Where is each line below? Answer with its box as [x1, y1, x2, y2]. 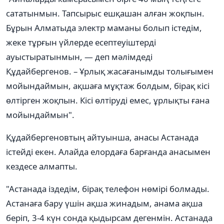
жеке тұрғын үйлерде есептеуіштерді [6, 36, 156, 48]
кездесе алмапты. [6, 160, 77, 172]
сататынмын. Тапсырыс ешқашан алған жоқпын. [6, 7, 204, 19]
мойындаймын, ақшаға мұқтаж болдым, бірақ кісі [6, 79, 209, 91]
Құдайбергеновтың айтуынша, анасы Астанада [6, 131, 198, 143]
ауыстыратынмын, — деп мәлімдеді [6, 50, 152, 62]
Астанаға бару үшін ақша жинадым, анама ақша [6, 197, 202, 209]
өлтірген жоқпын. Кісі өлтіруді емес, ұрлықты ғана [6, 94, 209, 106]
